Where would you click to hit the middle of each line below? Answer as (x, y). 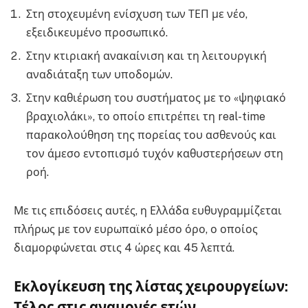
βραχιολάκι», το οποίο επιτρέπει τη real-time (146, 117)
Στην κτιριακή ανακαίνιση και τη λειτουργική (146, 56)
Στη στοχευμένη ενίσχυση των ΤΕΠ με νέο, (137, 14)
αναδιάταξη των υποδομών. (99, 75)
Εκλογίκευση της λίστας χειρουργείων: (151, 286)
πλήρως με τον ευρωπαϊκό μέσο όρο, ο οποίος (136, 229)
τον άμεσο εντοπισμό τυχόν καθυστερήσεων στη (155, 154)
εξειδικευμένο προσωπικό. (97, 33)
